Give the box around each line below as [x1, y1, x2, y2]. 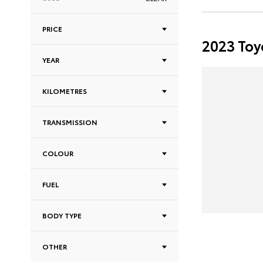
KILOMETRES [42, 86, 87, 96]
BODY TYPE [42, 210, 82, 220]
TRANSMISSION [42, 117, 97, 127]
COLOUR [42, 148, 73, 158]
